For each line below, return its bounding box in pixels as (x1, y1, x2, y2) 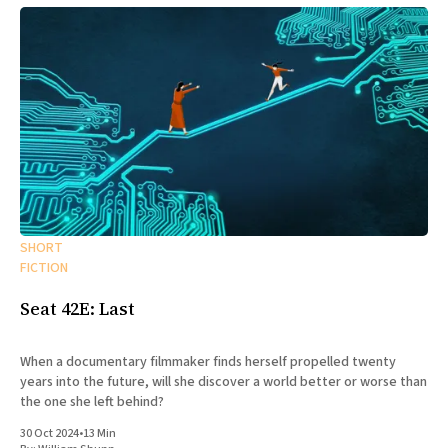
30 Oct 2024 (20, 425, 79, 443)
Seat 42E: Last (20, 296, 135, 322)
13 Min (83, 425, 116, 443)
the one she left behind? (20, 392, 164, 413)
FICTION (20, 258, 68, 279)
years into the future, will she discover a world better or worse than (20, 372, 427, 393)
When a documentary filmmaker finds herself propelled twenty (20, 352, 396, 373)
